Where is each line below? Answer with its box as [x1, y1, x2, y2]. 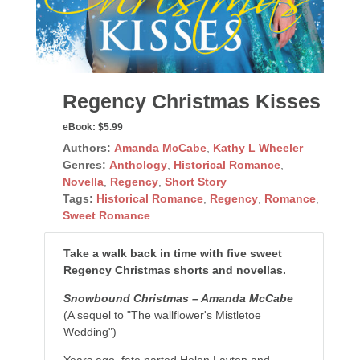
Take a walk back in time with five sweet [63, 246, 282, 260]
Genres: [62, 157, 106, 171]
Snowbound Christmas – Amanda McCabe [63, 291, 293, 305]
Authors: [62, 141, 111, 154]
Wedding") [63, 325, 117, 338]
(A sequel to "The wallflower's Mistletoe [63, 308, 261, 321]
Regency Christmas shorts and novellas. [63, 263, 286, 276]
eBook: [62, 121, 96, 133]
